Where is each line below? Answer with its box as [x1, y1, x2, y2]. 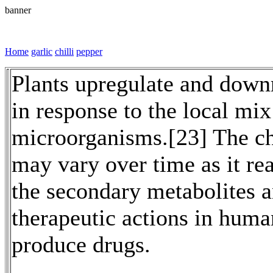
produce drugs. [12, 232, 151, 257]
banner [5, 5, 31, 15]
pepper [76, 46, 102, 57]
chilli [55, 46, 74, 57]
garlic [31, 46, 52, 57]
